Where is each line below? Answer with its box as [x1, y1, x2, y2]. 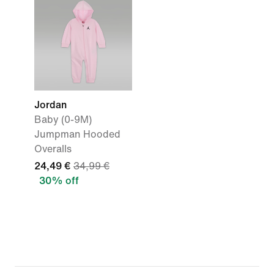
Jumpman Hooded [34, 129, 120, 139]
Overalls [34, 144, 72, 154]
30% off [39, 176, 79, 186]
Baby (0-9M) [34, 114, 92, 125]
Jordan [34, 100, 67, 110]
